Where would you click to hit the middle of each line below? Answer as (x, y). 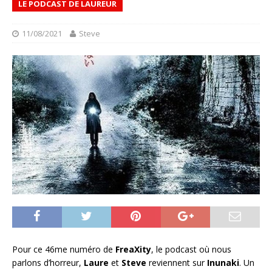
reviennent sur (177, 263)
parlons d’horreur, (48, 263)
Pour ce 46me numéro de (64, 250)
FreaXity (133, 250)
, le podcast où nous (191, 250)
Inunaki (223, 263)
